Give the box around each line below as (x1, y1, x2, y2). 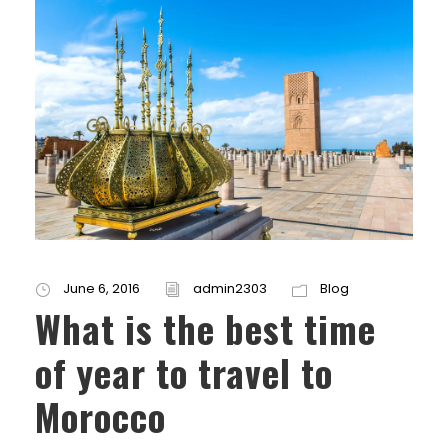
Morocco (35, 389, 166, 445)
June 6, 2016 (63, 279, 140, 299)
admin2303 (193, 279, 267, 299)
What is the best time (35, 301, 376, 357)
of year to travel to (35, 345, 333, 401)
